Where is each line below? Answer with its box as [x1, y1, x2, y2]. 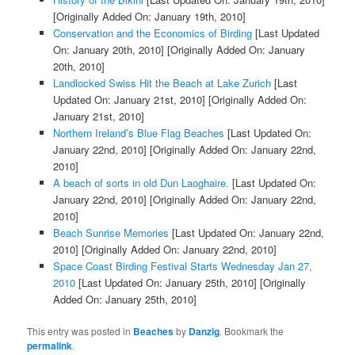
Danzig [189, 324, 220, 339]
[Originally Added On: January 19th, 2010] [52, 9, 246, 25]
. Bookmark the [219, 324, 284, 338]
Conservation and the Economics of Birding [52, 25, 252, 41]
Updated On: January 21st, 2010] [52, 92, 205, 108]
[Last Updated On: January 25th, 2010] [74, 275, 257, 291]
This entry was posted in [27, 324, 134, 338]
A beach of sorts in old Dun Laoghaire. [52, 175, 229, 191]
